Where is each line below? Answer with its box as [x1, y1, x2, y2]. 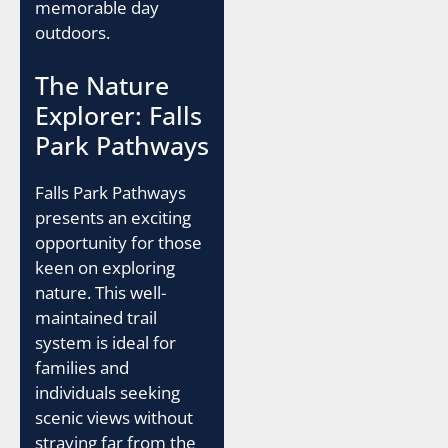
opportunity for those [35, 231, 202, 254]
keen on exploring [35, 256, 175, 279]
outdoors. [35, 20, 110, 44]
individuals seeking [35, 381, 180, 404]
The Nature [35, 68, 169, 102]
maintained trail [35, 306, 157, 329]
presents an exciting [35, 206, 191, 229]
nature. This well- [35, 281, 166, 304]
